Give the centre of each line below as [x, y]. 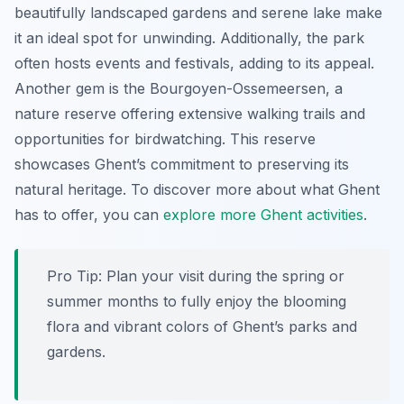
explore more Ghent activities [263, 215]
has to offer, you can [89, 215]
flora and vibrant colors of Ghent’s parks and [202, 327]
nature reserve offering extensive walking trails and [190, 114]
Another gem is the [82, 89]
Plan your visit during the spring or [223, 276]
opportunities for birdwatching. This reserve [165, 139]
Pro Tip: [74, 276]
